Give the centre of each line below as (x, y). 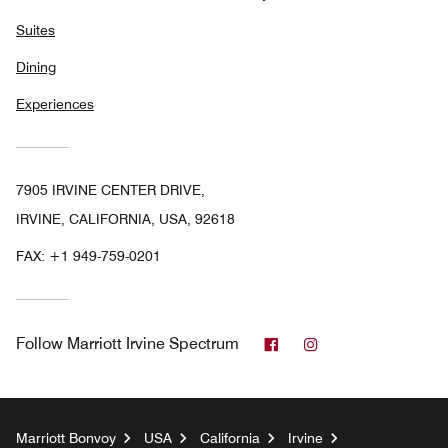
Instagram (354, 343)
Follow (39, 344)
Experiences (55, 104)
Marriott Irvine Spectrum (153, 344)
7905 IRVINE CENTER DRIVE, (110, 190)
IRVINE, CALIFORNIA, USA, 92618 (125, 219)
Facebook (313, 343)
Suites (35, 30)
